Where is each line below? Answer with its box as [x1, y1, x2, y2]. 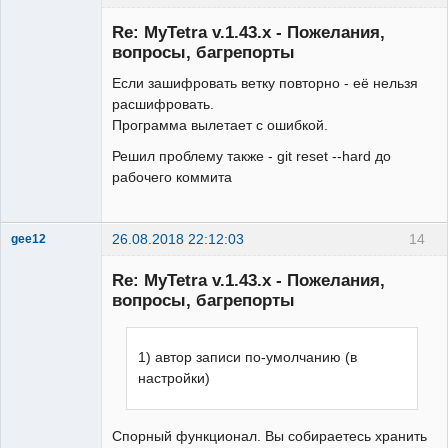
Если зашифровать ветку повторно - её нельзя [112, 74, 418, 91]
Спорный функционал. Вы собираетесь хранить [112, 427, 427, 444]
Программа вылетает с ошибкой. [112, 116, 328, 133]
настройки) [138, 370, 211, 387]
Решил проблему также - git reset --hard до [112, 147, 391, 164]
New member [11, 249, 84, 264]
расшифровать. [112, 95, 214, 112]
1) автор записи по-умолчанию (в [138, 349, 358, 366]
